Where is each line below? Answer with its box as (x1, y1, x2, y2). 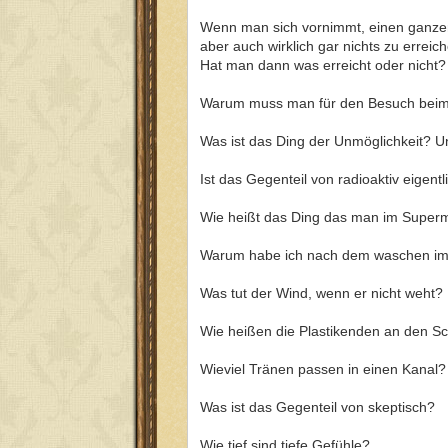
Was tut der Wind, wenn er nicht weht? (200, 284, 443, 301)
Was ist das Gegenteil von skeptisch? (200, 398, 435, 415)
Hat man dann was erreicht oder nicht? (200, 56, 446, 73)
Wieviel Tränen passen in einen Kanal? (200, 360, 446, 377)
